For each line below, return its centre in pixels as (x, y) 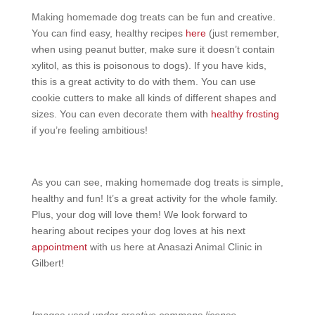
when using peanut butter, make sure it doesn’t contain (153, 49)
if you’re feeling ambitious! (89, 130)
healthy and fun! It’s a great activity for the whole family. (154, 198)
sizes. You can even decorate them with (121, 114)
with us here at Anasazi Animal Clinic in (174, 247)
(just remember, (242, 33)
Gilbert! (47, 263)
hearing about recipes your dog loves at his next (138, 231)
